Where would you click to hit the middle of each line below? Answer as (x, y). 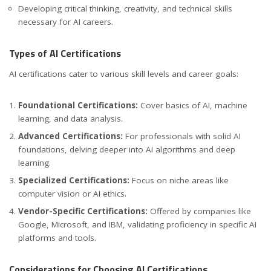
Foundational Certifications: (78, 105)
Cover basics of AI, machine (193, 105)
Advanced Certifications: (70, 136)
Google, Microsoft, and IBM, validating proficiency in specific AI (137, 224)
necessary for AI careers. (66, 22)
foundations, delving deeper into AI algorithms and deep (127, 149)
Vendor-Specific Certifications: (83, 211)
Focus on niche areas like (179, 180)
